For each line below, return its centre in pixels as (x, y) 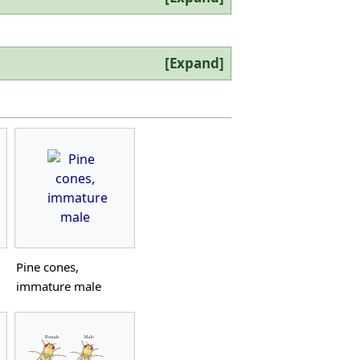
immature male (59, 286)
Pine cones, (47, 266)
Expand (194, 63)
